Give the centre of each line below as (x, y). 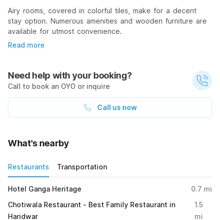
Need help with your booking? (70, 75)
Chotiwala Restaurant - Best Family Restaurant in (92, 205)
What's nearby (39, 143)
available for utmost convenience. (65, 31)
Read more (26, 45)
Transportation (82, 167)
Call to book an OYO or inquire (59, 86)
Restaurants (28, 167)
